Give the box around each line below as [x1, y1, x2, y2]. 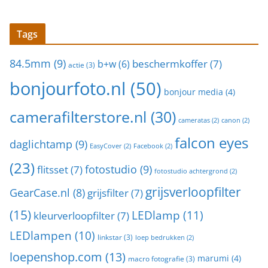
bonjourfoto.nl [10, 77, 126, 100]
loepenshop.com [10, 248, 102, 265]
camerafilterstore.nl [10, 106, 147, 127]
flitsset [37, 163, 68, 176]
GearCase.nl [10, 185, 70, 200]
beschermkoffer [132, 57, 208, 71]
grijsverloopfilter [145, 183, 241, 200]
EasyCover [90, 142, 122, 150]
